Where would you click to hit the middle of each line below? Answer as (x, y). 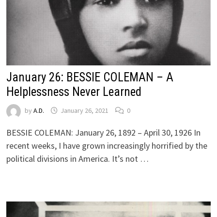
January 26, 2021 (84, 111)
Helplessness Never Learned (74, 92)
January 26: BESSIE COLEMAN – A (90, 77)
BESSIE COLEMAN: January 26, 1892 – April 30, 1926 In (103, 132)
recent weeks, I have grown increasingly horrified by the (107, 145)
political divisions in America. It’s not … (77, 158)
